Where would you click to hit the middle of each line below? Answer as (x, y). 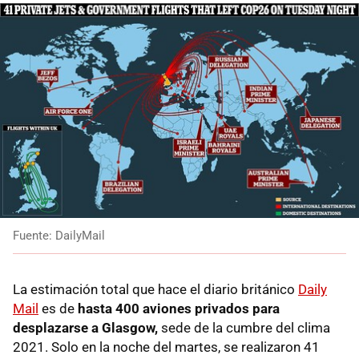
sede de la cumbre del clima (244, 328)
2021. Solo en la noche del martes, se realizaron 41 (166, 347)
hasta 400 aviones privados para (179, 309)
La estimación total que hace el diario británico (155, 290)
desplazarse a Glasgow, (85, 328)
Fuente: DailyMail (59, 236)
